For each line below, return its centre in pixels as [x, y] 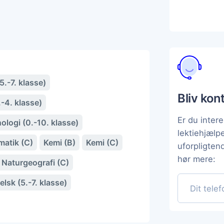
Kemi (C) [102, 142]
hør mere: [196, 159]
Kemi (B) [59, 142]
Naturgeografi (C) [35, 162]
